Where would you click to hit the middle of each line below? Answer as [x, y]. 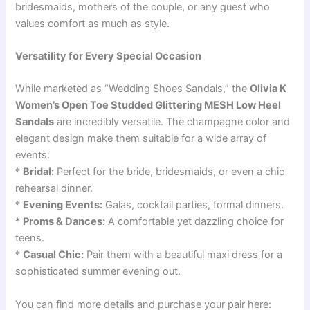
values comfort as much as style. [93, 23]
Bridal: [39, 172]
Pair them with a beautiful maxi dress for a [183, 255]
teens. [30, 238]
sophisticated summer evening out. [98, 272]
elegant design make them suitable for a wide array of [141, 139]
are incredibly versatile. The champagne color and [172, 122]
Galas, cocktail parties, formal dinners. [193, 205]
